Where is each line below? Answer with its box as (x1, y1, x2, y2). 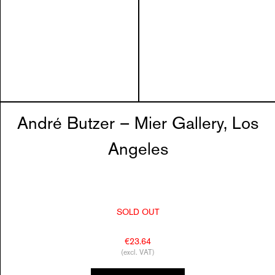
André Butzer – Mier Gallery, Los (17, 117, 258, 133)
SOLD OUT (116, 209, 160, 217)
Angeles (107, 142, 168, 158)
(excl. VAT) (121, 250, 155, 257)
